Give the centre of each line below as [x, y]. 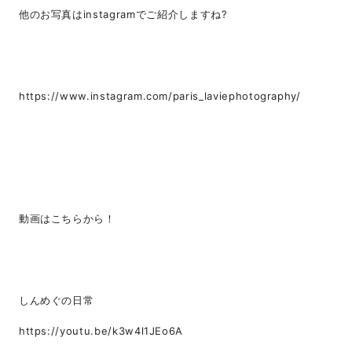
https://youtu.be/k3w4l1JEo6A [101, 331]
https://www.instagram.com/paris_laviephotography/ [159, 96]
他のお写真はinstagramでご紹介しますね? [123, 15]
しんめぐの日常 [56, 301]
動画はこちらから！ [67, 219]
